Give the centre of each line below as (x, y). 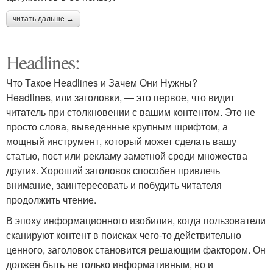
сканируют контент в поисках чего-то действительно (124, 235)
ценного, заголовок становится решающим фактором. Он (136, 250)
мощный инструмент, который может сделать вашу (121, 141)
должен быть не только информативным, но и (110, 264)
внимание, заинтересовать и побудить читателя (114, 185)
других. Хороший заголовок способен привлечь (113, 170)
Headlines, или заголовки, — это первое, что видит (120, 97)
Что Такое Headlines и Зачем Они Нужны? (102, 83)
